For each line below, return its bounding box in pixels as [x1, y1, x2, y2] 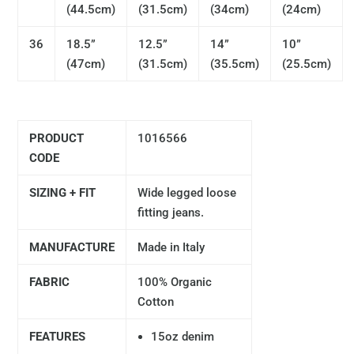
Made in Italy [137, 240, 209, 254]
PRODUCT [29, 131, 85, 145]
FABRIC [29, 275, 70, 289]
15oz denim [151, 330, 218, 344]
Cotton [137, 295, 175, 309]
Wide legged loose [137, 186, 237, 200]
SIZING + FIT [29, 186, 96, 200]
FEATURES [29, 330, 86, 344]
